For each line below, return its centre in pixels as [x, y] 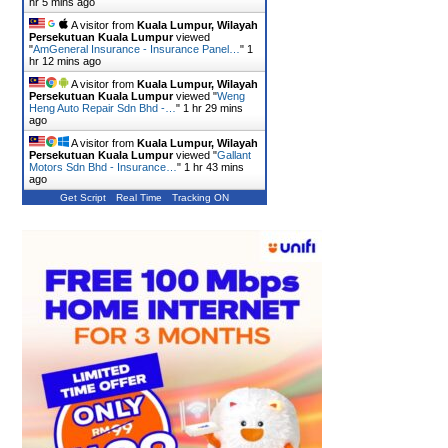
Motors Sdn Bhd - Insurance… [103, 166]
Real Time [139, 197]
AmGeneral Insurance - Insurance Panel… [136, 48]
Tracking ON [200, 197]
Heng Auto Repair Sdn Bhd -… [102, 107]
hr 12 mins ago [65, 60]
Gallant [234, 154]
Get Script [83, 197]
